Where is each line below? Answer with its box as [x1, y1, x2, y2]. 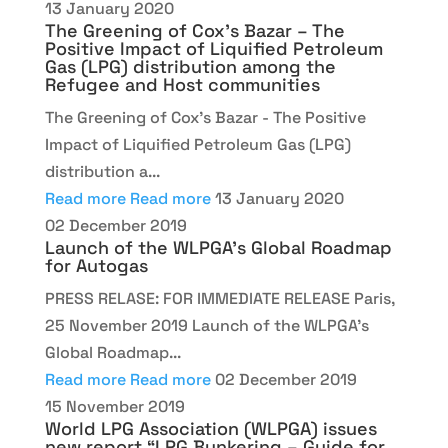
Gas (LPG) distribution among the [44, 55, 336, 78]
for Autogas [44, 254, 148, 277]
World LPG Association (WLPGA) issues [44, 417, 377, 440]
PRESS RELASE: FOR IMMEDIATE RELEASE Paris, [44, 288, 395, 309]
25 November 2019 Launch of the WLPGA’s [44, 315, 369, 336]
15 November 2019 [44, 396, 185, 417]
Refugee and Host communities [44, 73, 320, 96]
